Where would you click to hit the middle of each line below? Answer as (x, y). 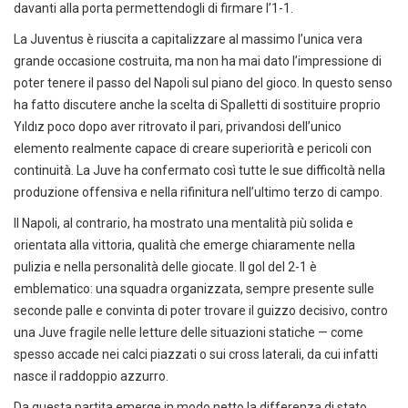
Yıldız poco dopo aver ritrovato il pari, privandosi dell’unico (178, 127)
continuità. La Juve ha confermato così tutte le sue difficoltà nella (199, 171)
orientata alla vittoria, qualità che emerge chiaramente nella (184, 245)
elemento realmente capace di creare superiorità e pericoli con (193, 149)
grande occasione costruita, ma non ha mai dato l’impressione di (198, 61)
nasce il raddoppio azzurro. (91, 377)
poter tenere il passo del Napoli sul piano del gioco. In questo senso (203, 83)
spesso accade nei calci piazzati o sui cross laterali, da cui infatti (196, 355)
